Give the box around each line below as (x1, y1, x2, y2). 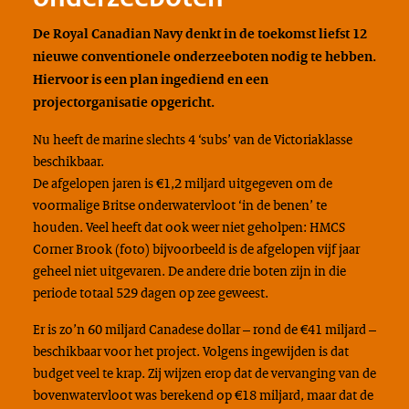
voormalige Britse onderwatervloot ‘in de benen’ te (32, 195, 327, 215)
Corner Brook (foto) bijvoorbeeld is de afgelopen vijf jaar (32, 239, 360, 258)
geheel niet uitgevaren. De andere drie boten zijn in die (32, 261, 346, 280)
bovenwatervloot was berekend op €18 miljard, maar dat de (32, 385, 373, 404)
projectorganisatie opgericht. (32, 93, 215, 111)
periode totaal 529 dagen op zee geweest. (32, 283, 268, 302)
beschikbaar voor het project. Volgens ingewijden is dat (32, 341, 349, 361)
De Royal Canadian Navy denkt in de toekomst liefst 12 (32, 25, 367, 43)
